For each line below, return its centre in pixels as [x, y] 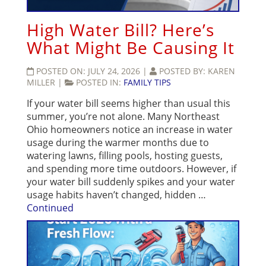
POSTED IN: [100, 83]
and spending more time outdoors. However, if [132, 169]
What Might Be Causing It [131, 48]
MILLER [42, 83]
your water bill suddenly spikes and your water [131, 182]
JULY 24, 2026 [115, 71]
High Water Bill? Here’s [121, 30]
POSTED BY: [183, 71]
